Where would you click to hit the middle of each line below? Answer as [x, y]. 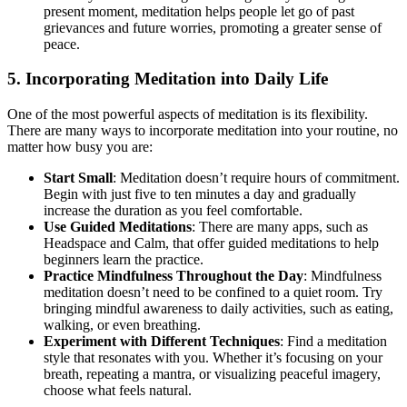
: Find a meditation [333, 342]
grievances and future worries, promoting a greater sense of [213, 27]
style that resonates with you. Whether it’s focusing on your [213, 358]
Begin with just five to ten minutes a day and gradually [200, 194]
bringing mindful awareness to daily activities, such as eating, [218, 309]
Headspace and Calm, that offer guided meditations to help [211, 243]
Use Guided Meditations [118, 227]
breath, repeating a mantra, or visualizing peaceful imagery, [212, 374]
